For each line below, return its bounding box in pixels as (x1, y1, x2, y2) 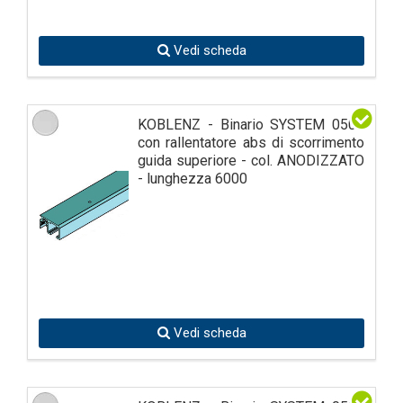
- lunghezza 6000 (138, 169, 247, 187)
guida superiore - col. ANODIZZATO (138, 151, 364, 169)
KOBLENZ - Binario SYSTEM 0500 (138, 115, 364, 133)
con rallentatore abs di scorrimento (138, 133, 364, 151)
